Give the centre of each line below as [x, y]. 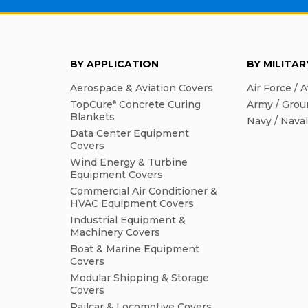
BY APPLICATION [114, 64]
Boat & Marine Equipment [135, 249]
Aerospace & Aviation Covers [142, 88]
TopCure [91, 105]
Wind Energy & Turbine [129, 163]
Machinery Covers [115, 233]
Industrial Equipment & [128, 220]
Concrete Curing [158, 105]
